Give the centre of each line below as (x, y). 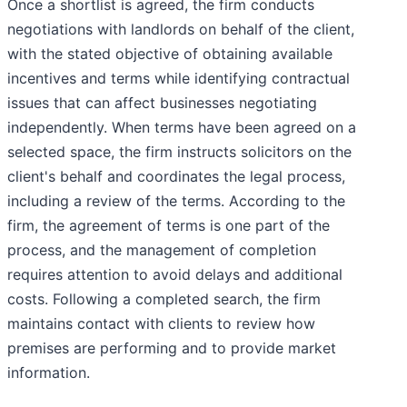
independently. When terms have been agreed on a (182, 128)
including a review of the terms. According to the (176, 201)
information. (49, 373)
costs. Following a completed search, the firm (164, 299)
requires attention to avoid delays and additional (175, 275)
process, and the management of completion (162, 250)
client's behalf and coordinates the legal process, (176, 177)
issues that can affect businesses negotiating (162, 103)
